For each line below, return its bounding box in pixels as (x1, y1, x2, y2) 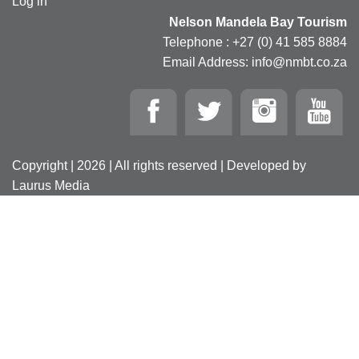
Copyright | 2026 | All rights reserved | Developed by (12, 158, 306, 172)
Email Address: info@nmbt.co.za (163, 54, 347, 69)
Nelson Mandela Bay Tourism (169, 14, 347, 29)
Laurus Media (12, 178, 90, 192)
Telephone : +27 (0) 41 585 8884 (163, 34, 347, 49)
